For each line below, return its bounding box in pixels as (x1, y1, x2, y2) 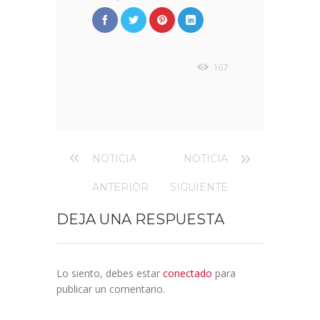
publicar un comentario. (56, 282, 165, 296)
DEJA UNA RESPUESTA (56, 211, 224, 229)
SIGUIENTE (170, 181, 228, 194)
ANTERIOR (92, 181, 149, 194)
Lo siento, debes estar (56, 266, 163, 281)
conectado (163, 266, 212, 281)
